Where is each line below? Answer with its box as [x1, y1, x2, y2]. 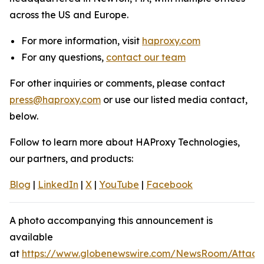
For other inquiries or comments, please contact [9, 77, 225, 90]
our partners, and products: [9, 153, 133, 165]
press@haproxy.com [9, 94, 101, 106]
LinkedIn [38, 179, 78, 191]
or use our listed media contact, [101, 94, 247, 106]
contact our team [106, 51, 186, 64]
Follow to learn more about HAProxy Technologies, [9, 136, 240, 148]
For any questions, [21, 51, 106, 64]
